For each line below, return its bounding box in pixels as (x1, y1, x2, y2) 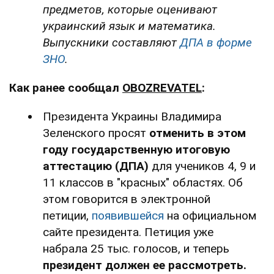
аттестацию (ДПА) (43, 158, 149, 173)
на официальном (164, 208, 256, 223)
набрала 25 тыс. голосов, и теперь (43, 241, 229, 256)
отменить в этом (149, 125, 246, 140)
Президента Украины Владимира (43, 109, 221, 124)
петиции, (43, 208, 92, 223)
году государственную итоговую (43, 142, 230, 157)
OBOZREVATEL (122, 80, 202, 95)
